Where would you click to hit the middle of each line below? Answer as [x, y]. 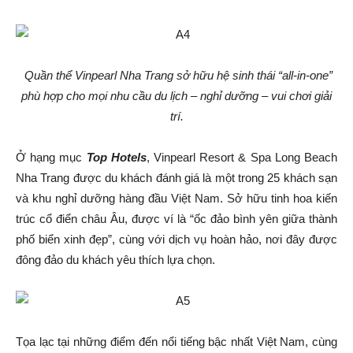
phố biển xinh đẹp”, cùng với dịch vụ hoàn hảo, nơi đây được [176, 239]
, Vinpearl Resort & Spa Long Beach [242, 157]
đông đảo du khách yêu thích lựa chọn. [115, 260]
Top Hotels [116, 157]
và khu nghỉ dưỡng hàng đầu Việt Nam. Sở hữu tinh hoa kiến [176, 198]
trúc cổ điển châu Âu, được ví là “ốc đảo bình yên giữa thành [176, 219]
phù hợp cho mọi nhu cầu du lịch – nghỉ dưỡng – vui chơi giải [176, 96]
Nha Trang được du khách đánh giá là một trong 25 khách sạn [176, 178]
